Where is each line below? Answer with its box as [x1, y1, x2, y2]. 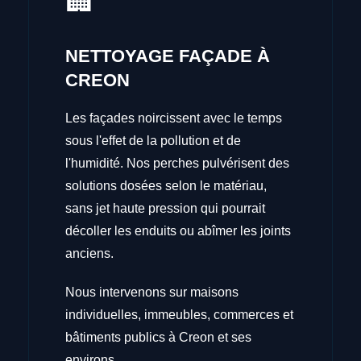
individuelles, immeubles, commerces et [65, 307, 294, 322]
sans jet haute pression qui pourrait [65, 201, 266, 215]
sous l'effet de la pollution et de [65, 133, 242, 147]
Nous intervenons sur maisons [65, 284, 239, 299]
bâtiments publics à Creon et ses [65, 330, 252, 344]
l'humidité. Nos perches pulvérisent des [65, 156, 290, 170]
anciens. [65, 246, 114, 260]
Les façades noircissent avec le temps [65, 110, 283, 125]
